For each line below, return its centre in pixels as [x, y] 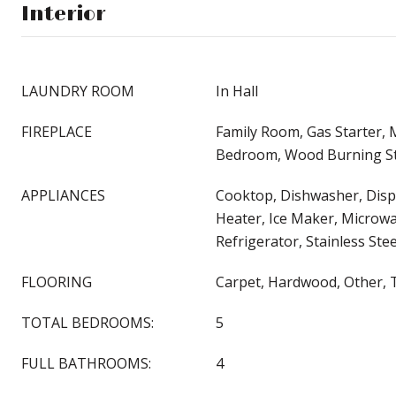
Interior [63, 15]
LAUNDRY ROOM [78, 91]
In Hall [237, 91]
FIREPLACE [57, 132]
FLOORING [57, 282]
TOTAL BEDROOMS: [88, 323]
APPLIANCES [63, 195]
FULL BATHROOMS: [86, 363]
